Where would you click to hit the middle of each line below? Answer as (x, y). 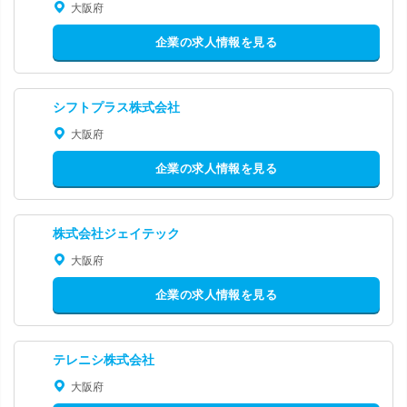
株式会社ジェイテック (116, 233)
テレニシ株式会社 (104, 360)
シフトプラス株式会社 (116, 107)
